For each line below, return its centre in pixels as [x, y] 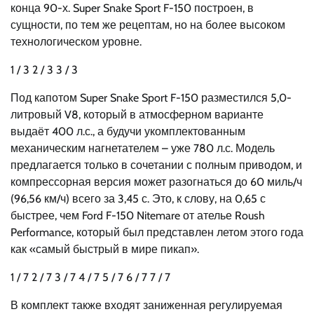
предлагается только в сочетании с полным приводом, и [156, 165]
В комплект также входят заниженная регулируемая [146, 305]
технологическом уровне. [76, 42]
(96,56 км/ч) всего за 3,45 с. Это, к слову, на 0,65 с [138, 199]
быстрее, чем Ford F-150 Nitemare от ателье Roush [138, 216]
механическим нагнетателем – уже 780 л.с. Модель [143, 148]
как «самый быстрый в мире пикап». [105, 249]
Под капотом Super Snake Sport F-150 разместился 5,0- [151, 98]
